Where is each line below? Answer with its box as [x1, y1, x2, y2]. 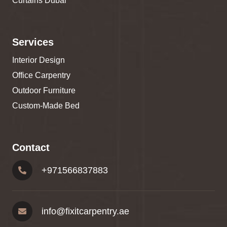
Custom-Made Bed [12, 101, 80, 110]
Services [12, 36, 54, 48]
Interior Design [12, 56, 65, 65]
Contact [12, 142, 50, 154]
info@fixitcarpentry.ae [42, 206, 130, 217]
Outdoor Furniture [12, 86, 75, 95]
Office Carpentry [12, 71, 70, 80]
